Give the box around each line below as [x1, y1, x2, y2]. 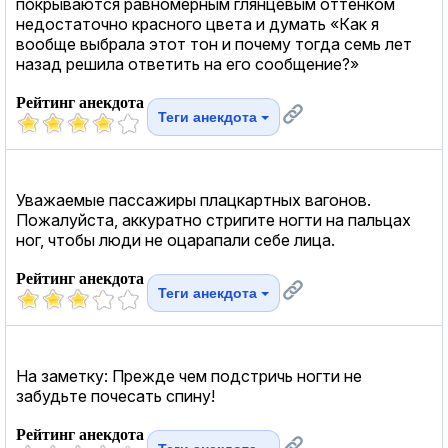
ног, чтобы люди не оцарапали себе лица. [16, 229, 335, 250]
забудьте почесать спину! [16, 385, 215, 406]
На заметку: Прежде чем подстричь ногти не [16, 365, 362, 386]
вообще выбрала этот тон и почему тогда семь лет [16, 33, 412, 54]
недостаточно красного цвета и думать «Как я [16, 13, 379, 34]
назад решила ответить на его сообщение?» [16, 53, 359, 74]
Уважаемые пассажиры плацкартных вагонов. [16, 189, 371, 210]
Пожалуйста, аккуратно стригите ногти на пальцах [16, 209, 411, 230]
